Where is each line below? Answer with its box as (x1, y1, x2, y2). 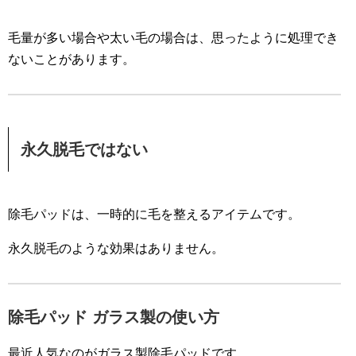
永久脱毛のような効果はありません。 (8, 242, 224, 256)
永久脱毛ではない (21, 141, 148, 159)
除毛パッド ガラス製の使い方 (8, 308, 219, 327)
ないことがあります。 (8, 52, 135, 67)
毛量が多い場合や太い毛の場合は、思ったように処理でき (8, 31, 339, 45)
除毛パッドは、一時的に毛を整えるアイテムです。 (8, 207, 300, 222)
